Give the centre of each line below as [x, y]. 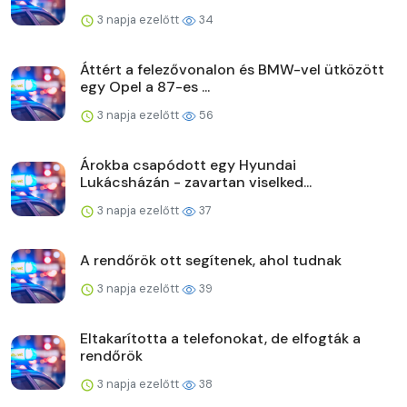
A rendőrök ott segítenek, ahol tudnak [211, 260]
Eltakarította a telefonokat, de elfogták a [220, 338]
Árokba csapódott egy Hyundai [188, 164]
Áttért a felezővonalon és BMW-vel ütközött [232, 69]
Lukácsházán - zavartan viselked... [196, 182]
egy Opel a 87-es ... [145, 86]
